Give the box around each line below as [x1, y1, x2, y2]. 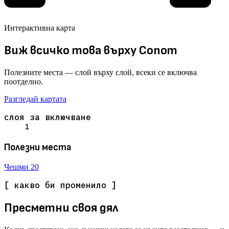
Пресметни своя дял [4, 200, 119, 216]
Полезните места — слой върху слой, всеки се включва [4, 68, 197, 77]
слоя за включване [4, 112, 91, 123]
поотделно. [4, 77, 43, 86]
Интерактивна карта [4, 24, 75, 33]
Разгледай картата [4, 95, 66, 104]
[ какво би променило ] [4, 180, 117, 191]
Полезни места [4, 141, 71, 153]
